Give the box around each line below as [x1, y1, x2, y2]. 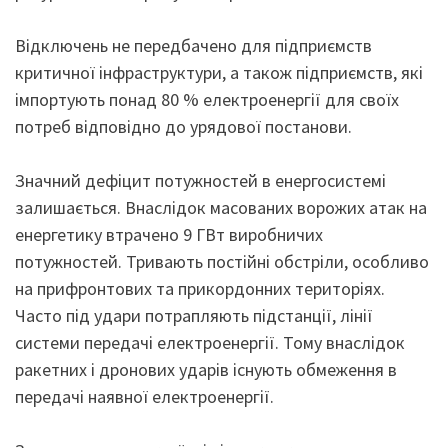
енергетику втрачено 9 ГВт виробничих [15, 223, 323, 246]
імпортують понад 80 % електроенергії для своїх [15, 88, 399, 111]
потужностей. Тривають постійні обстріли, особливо [15, 250, 429, 273]
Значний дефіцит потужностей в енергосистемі [15, 169, 386, 192]
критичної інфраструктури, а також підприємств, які [15, 61, 423, 84]
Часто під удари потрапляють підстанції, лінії [15, 304, 373, 327]
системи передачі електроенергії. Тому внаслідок [15, 331, 405, 354]
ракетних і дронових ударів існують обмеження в [15, 358, 397, 381]
